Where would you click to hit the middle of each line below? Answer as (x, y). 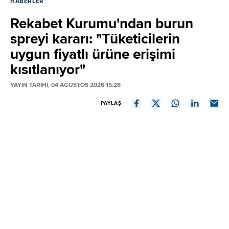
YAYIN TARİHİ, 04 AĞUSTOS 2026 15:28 (65, 85)
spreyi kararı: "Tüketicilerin (95, 39)
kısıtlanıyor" (48, 70)
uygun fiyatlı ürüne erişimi (93, 54)
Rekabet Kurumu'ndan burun (102, 24)
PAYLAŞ (111, 104)
